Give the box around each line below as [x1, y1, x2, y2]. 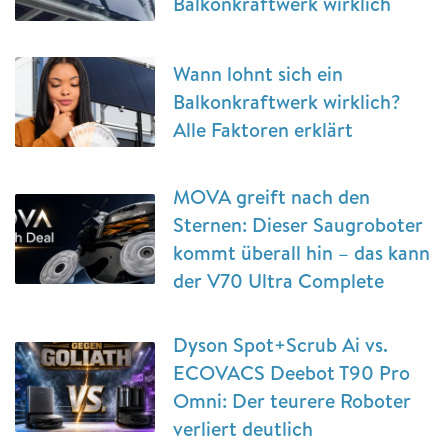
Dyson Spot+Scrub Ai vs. [173, 331, 388, 359]
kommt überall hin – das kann [173, 239, 430, 267]
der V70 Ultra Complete [173, 267, 384, 295]
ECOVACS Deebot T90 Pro [173, 359, 410, 387]
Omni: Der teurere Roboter [173, 387, 411, 415]
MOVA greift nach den [173, 183, 370, 211]
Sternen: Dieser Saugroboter [173, 211, 423, 239]
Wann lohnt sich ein [173, 60, 343, 88]
